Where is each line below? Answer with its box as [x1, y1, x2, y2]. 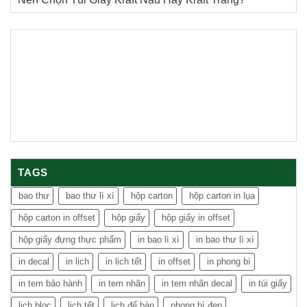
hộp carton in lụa [189, 190, 255, 201]
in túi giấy [249, 278, 287, 288]
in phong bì [207, 256, 251, 267]
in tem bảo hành [19, 278, 82, 288]
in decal [19, 256, 49, 267]
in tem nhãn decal [162, 278, 232, 288]
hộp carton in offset [19, 212, 95, 223]
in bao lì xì [138, 234, 180, 245]
